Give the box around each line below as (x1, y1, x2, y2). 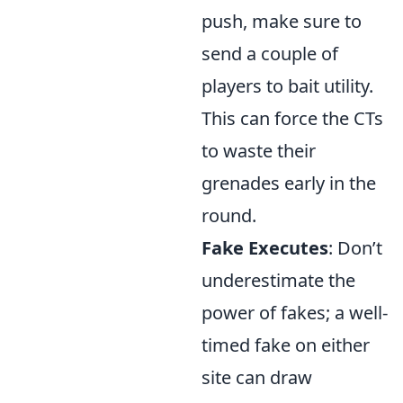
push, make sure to (201, 9, 362, 34)
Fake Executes (201, 236, 328, 261)
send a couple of (201, 41, 338, 67)
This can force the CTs (201, 106, 383, 131)
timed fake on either (201, 333, 370, 358)
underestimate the (201, 268, 355, 293)
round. (201, 203, 256, 228)
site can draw (201, 365, 312, 390)
